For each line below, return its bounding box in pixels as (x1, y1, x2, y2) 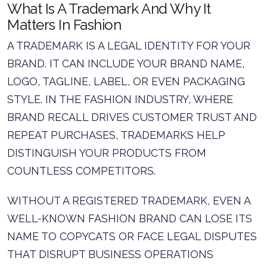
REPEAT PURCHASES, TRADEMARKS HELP (7, 129, 225, 141)
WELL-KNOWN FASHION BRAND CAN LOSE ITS (7, 212, 252, 225)
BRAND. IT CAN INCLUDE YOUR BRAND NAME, (7, 57, 244, 70)
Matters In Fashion (7, 16, 122, 33)
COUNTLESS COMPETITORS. (7, 164, 156, 177)
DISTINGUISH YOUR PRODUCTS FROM (7, 147, 206, 159)
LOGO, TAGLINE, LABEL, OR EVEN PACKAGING (7, 75, 245, 88)
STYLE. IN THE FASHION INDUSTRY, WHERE (7, 93, 233, 105)
